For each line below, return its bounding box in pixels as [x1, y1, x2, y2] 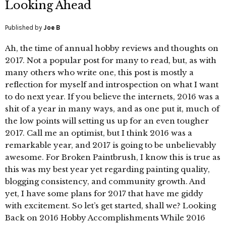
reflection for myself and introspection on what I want [5, 80, 218, 90]
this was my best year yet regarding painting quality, [5, 164, 210, 175]
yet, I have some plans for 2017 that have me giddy [5, 189, 203, 199]
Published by [5, 24, 43, 32]
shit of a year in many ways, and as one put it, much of [5, 104, 219, 114]
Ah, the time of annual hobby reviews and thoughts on [5, 43, 218, 53]
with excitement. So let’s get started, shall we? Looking [5, 201, 216, 211]
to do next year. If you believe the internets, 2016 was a [5, 92, 219, 102]
